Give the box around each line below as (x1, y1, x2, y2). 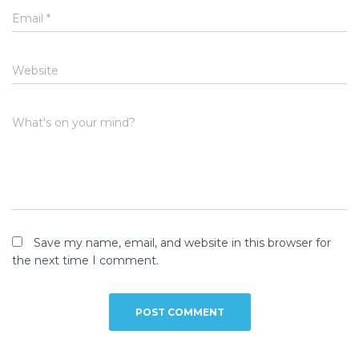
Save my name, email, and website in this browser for (34, 236, 331, 251)
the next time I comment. (12, 253, 159, 268)
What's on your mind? (12, 115, 135, 131)
